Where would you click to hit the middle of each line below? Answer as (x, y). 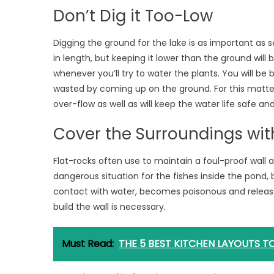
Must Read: (88, 244)
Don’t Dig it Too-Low (133, 16)
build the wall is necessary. (111, 207)
